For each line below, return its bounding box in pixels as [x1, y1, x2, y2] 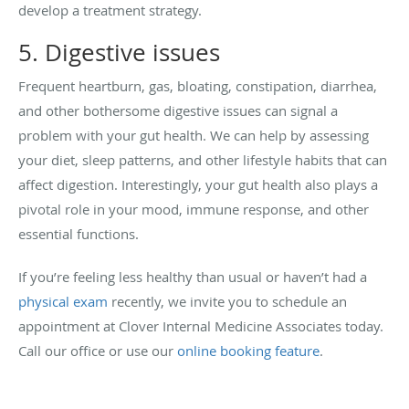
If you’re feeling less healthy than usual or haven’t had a [18, 267, 367, 286]
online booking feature [177, 341, 320, 360]
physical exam [18, 291, 108, 310]
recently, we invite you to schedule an [108, 291, 347, 310]
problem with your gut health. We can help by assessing [18, 125, 369, 144]
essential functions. [18, 224, 142, 243]
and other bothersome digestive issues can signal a [18, 100, 338, 120]
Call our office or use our [18, 341, 177, 360]
